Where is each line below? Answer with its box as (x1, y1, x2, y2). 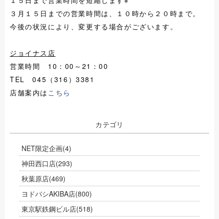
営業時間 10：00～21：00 (10, 61, 109, 71)
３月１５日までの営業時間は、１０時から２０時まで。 (10, 8, 200, 18)
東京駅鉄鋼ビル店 (22, 204, 76, 214)
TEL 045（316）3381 (10, 74, 95, 84)
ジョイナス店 (10, 48, 56, 58)
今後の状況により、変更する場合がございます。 (10, 22, 178, 31)
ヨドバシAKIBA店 (22, 189, 75, 198)
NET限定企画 (22, 143, 63, 153)
